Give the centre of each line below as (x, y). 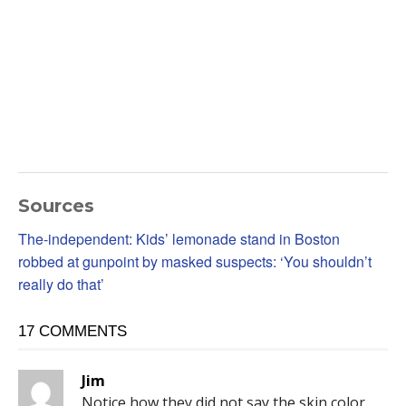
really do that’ (61, 284)
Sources (56, 205)
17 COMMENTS (72, 331)
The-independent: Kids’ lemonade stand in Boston (179, 238)
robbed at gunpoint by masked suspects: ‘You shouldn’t (195, 261)
